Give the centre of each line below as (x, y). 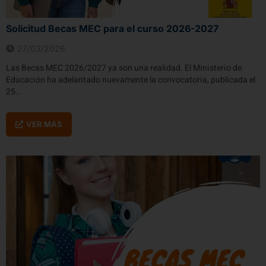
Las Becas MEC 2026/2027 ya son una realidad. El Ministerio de (124, 68)
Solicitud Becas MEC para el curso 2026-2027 (112, 28)
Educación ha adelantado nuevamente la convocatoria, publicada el (131, 80)
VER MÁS (44, 124)
